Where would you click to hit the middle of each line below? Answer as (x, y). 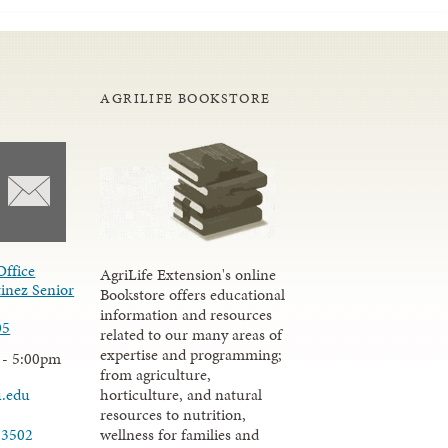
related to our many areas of (191, 334)
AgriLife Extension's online (188, 274)
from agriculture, (156, 374)
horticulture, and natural (181, 394)
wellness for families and (180, 434)
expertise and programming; (191, 354)
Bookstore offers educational (193, 294)
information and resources (186, 314)
